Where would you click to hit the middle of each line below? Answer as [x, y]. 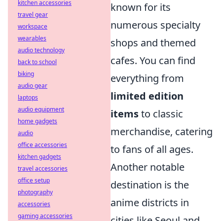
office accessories [42, 145]
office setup [34, 180]
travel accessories [43, 168]
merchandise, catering [162, 131]
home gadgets [37, 121]
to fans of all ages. [152, 149]
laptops [28, 97]
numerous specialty [155, 25]
